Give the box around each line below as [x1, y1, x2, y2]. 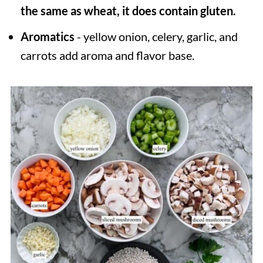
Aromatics [20, 29, 75, 43]
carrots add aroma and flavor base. [20, 48, 194, 62]
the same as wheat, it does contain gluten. [20, 3, 236, 18]
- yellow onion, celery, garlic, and [74, 29, 238, 43]
